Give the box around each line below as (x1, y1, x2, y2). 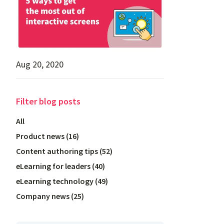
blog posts (39, 95, 81, 107)
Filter (16, 95, 39, 107)
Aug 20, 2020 (16, 58, 64, 70)
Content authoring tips (16, 145, 98, 156)
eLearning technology (16, 175, 94, 186)
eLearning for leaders (16, 160, 92, 171)
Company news (16, 190, 71, 201)
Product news (16, 130, 65, 141)
